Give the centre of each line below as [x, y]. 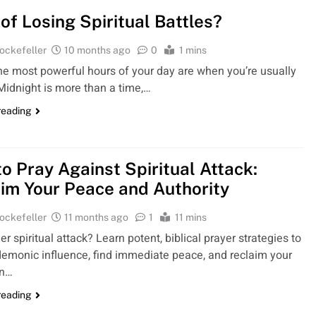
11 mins [191, 217]
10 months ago [98, 50]
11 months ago [97, 217]
